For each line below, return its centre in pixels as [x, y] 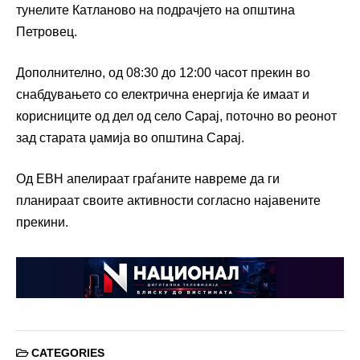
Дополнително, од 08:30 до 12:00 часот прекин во [163, 73]
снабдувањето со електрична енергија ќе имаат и [163, 95]
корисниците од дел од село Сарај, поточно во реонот [176, 117]
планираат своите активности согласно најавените [168, 201]
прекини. [42, 223]
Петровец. [47, 32]
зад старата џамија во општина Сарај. [130, 138]
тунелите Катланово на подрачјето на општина [155, 10]
